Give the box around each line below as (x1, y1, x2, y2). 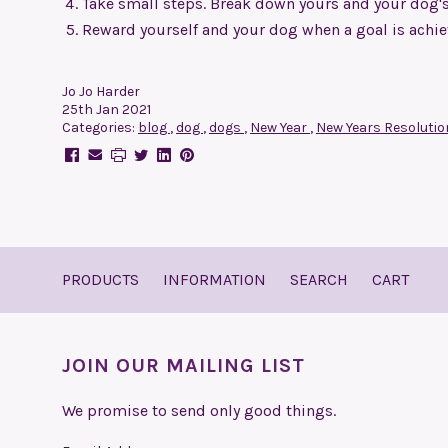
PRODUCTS (62, 270, 139, 289)
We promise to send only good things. (62, 401, 336, 420)
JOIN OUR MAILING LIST (62, 354, 305, 377)
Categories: (62, 119, 138, 136)
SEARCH (290, 270, 348, 289)
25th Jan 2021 (62, 101, 151, 118)
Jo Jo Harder (62, 83, 140, 100)
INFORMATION (163, 270, 266, 289)
